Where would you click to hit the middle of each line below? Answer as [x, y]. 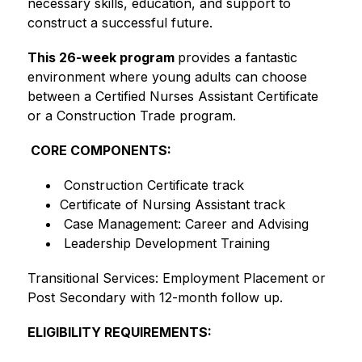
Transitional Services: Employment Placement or [176, 278]
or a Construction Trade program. [131, 115]
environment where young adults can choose [167, 76]
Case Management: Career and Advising [184, 223]
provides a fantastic [237, 57]
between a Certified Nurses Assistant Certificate [173, 96]
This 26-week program [102, 57]
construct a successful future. [120, 22]
